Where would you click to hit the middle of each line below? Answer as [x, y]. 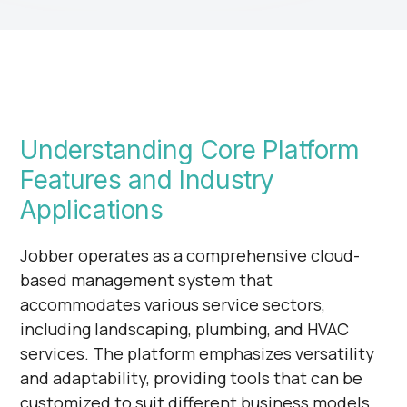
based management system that [147, 280]
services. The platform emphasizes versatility [198, 353]
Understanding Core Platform [190, 150]
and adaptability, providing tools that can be [192, 378]
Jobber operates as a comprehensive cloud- [190, 255]
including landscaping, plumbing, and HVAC [185, 329]
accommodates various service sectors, [173, 304]
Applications [92, 210]
